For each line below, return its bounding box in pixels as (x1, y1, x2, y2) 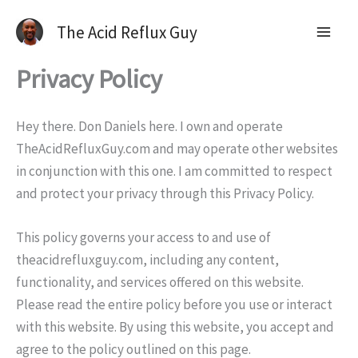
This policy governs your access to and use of (16, 228, 271, 246)
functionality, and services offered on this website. (16, 272, 304, 291)
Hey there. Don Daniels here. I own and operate (16, 117, 283, 135)
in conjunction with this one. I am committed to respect (16, 161, 332, 180)
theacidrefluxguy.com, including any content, (16, 250, 279, 268)
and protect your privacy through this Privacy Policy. (16, 184, 314, 202)
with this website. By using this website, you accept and (16, 317, 334, 336)
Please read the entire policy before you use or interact (16, 295, 332, 313)
